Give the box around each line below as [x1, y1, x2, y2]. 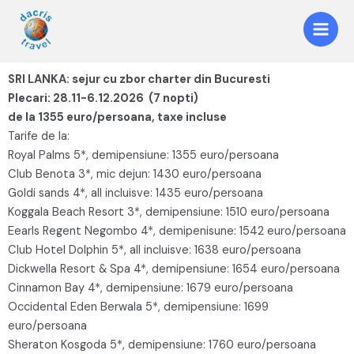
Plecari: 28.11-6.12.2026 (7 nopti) [8, 90, 198, 106]
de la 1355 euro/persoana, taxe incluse [8, 109, 227, 125]
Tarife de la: [8, 128, 70, 144]
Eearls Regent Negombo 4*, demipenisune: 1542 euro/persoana [8, 223, 346, 239]
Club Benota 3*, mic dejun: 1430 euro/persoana [8, 166, 262, 182]
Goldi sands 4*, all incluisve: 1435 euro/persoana [8, 185, 263, 201]
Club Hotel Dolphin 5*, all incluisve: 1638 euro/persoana [8, 242, 301, 258]
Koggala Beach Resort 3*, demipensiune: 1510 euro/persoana [8, 204, 330, 220]
